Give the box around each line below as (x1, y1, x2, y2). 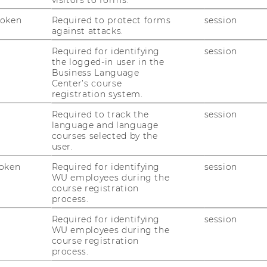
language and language (51, 119, 159, 131)
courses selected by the (51, 130, 158, 141)
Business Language (51, 67, 139, 78)
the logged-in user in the (51, 56, 164, 67)
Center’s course (51, 77, 122, 89)
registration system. (51, 88, 143, 100)
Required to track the (51, 108, 149, 120)
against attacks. (51, 25, 123, 36)
